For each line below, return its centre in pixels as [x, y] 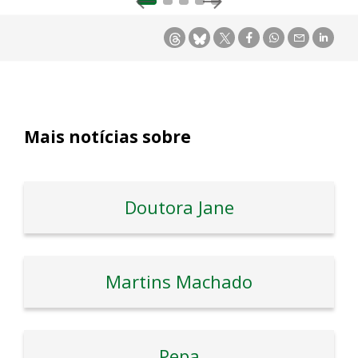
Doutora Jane [179, 207]
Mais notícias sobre [107, 137]
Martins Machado [179, 282]
